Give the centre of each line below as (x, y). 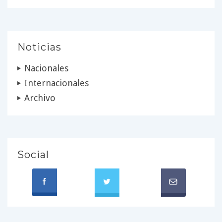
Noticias (39, 47)
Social (33, 154)
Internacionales (56, 83)
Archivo (40, 98)
